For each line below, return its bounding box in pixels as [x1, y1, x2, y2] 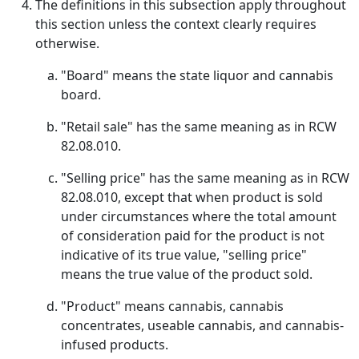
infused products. [61, 336, 168, 353]
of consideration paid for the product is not [61, 227, 325, 244]
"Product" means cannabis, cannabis [61, 297, 284, 315]
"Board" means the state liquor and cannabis [61, 67, 333, 84]
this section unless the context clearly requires [35, 15, 317, 33]
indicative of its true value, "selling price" [61, 246, 307, 264]
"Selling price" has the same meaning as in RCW [61, 169, 349, 187]
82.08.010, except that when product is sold [61, 188, 323, 206]
